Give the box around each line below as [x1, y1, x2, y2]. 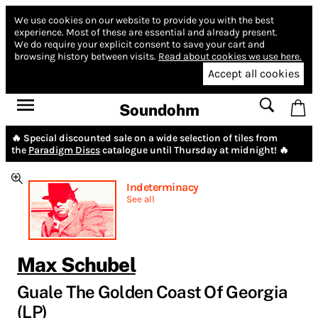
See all [126, 193, 155, 204]
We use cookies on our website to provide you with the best [14, 14, 274, 26]
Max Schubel [17, 252, 136, 276]
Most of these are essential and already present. [66, 26, 278, 38]
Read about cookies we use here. [158, 50, 302, 62]
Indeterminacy [126, 180, 199, 194]
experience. [14, 26, 64, 38]
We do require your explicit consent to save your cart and [14, 38, 265, 50]
